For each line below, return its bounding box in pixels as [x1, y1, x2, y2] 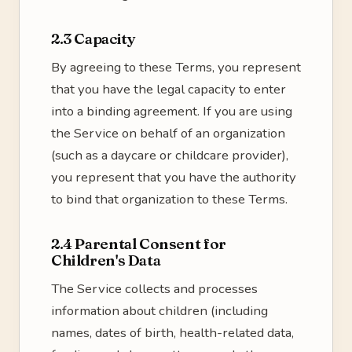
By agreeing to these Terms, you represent [51, 58, 301, 76]
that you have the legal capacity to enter [51, 80, 286, 98]
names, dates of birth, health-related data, [51, 324, 294, 342]
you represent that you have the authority [51, 168, 296, 186]
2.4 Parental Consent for [51, 234, 226, 253]
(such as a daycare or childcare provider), [51, 146, 288, 164]
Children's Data [51, 251, 161, 269]
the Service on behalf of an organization [51, 124, 285, 142]
